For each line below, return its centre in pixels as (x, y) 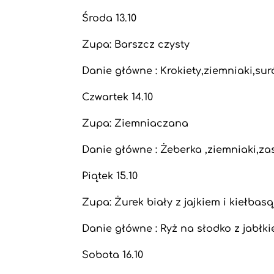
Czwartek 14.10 (118, 97)
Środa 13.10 (109, 18)
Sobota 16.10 (113, 255)
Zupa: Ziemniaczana (135, 124)
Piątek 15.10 (110, 176)
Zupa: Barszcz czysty (136, 45)
